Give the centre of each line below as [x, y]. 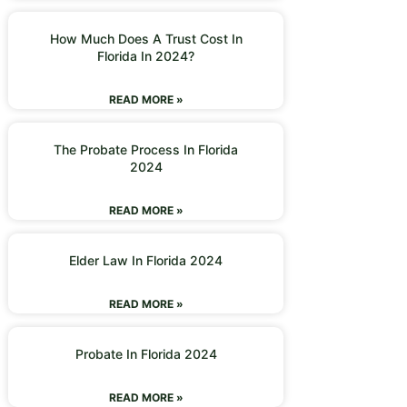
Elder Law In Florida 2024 [146, 260]
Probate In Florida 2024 [146, 354]
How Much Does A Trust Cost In [146, 39]
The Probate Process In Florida [146, 149]
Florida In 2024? [146, 56]
